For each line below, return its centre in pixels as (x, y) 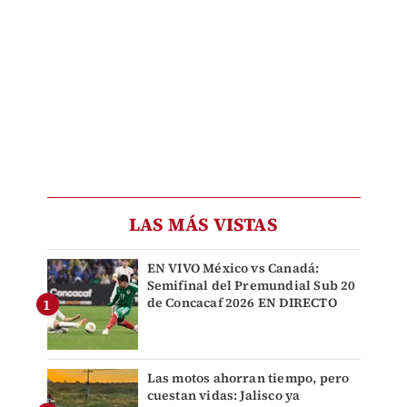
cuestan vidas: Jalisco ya (223, 395)
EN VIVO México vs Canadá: (233, 268)
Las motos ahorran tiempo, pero (248, 377)
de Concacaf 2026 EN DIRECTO (242, 302)
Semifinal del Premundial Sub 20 (251, 285)
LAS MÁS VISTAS (203, 224)
